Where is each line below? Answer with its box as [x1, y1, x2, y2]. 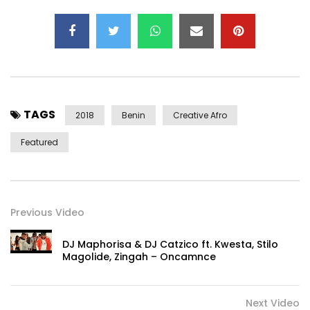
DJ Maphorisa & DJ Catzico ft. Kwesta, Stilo [62, 237, 278, 252]
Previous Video [10, 206, 84, 220]
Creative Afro [173, 109, 227, 122]
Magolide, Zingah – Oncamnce [62, 250, 216, 264]
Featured [21, 136, 58, 149]
